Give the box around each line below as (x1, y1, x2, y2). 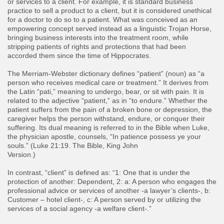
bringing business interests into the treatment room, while (7, 33, 188, 42)
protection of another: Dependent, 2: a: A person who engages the (7, 177, 216, 186)
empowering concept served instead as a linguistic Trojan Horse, (7, 24, 211, 33)
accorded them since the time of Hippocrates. (7, 51, 151, 60)
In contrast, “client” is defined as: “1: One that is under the (7, 168, 190, 177)
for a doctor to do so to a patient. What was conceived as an (7, 15, 197, 24)
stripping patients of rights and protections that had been (7, 42, 186, 51)
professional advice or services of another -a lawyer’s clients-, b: (7, 186, 210, 195)
